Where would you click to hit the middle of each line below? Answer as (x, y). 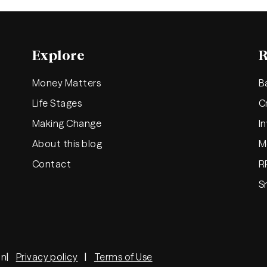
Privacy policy (47, 257)
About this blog (67, 143)
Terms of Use (123, 257)
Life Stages (57, 103)
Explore (59, 55)
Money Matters (67, 83)
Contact (52, 164)
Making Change (67, 123)
